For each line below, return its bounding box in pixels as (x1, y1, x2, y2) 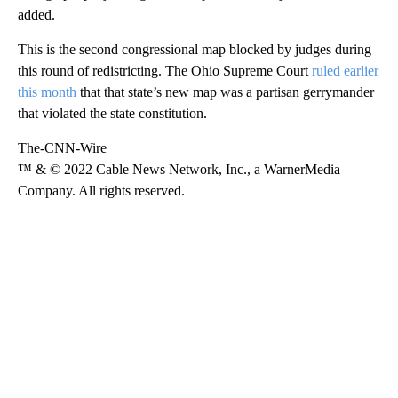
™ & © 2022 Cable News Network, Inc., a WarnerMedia (18, 162, 340, 178)
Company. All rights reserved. (18, 183, 185, 199)
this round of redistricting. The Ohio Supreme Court (18, 63, 312, 79)
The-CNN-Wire (18, 140, 107, 156)
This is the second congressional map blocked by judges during (18, 42, 371, 58)
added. (18, 7, 55, 23)
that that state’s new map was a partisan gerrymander (76, 84, 374, 100)
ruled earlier (312, 63, 378, 79)
